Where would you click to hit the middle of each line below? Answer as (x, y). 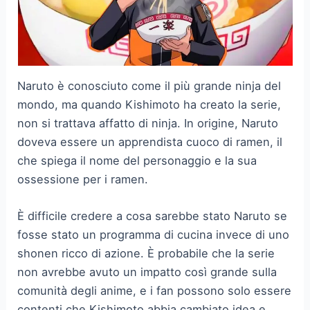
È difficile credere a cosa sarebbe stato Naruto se (153, 216)
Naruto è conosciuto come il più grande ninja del (149, 85)
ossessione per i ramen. (83, 179)
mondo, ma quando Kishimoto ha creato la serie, (149, 104)
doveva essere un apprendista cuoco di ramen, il (150, 142)
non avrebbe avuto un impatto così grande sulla (147, 272)
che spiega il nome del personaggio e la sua (137, 160)
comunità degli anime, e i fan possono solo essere (155, 291)
